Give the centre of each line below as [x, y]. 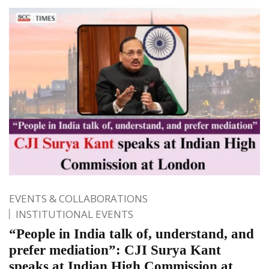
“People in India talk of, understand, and [131, 234]
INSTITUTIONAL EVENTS [74, 214]
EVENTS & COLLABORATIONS [78, 198]
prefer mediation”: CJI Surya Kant [115, 250]
